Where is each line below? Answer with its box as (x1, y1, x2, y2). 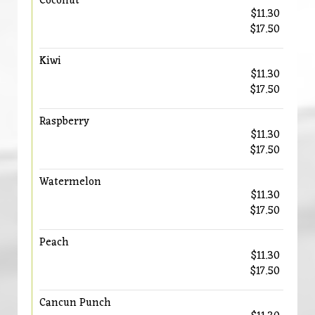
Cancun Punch (39, 293, 111, 313)
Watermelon (39, 172, 101, 192)
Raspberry (39, 112, 89, 131)
